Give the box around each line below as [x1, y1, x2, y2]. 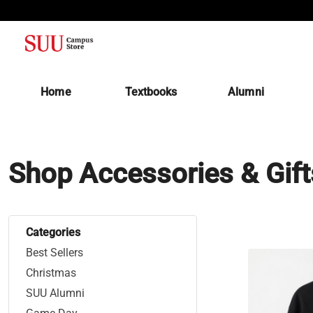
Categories [26, 226, 80, 239]
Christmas [26, 266, 76, 279]
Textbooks [124, 85, 177, 99]
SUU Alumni [26, 286, 85, 300]
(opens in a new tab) [176, 85, 281, 98]
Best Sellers [26, 246, 83, 259]
